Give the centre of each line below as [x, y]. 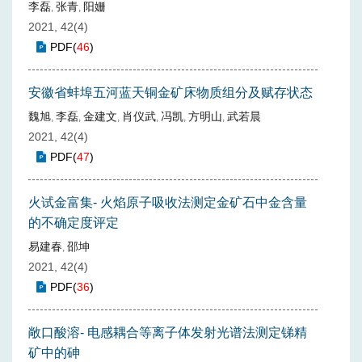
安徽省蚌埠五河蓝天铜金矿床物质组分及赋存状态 [170, 93]
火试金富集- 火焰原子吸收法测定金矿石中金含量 [168, 202]
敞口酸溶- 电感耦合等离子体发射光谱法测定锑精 [168, 333]
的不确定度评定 [74, 223]
